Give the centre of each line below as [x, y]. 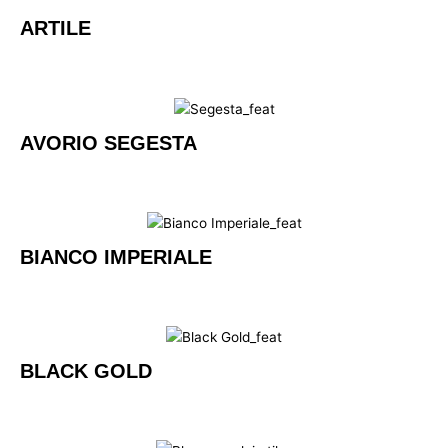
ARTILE [55, 28]
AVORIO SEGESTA [108, 142]
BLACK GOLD [86, 371]
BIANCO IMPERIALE [116, 256]
